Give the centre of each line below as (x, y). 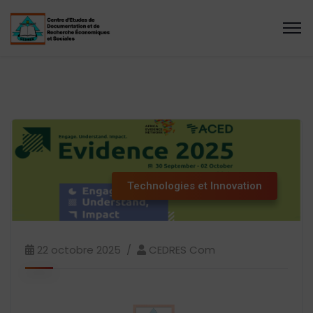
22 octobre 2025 (79, 249)
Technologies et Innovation (195, 185)
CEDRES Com (182, 249)
